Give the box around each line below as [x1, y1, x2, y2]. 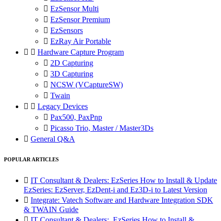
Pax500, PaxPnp [50, 113, 102, 122]
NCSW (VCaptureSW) [50, 80, 123, 89]
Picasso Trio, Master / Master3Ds [50, 124, 153, 133]
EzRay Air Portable [50, 37, 111, 46]
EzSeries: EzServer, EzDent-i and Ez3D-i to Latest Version [24, 185, 207, 194]
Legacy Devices [37, 102, 88, 111]
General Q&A [31, 135, 75, 144]
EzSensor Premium [50, 15, 110, 24]
